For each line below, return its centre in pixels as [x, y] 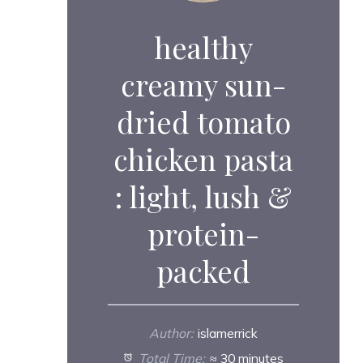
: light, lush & [203, 196]
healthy [203, 47]
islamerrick [228, 333]
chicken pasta [203, 158]
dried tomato [203, 121]
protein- [203, 233]
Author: [171, 333]
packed [203, 270]
